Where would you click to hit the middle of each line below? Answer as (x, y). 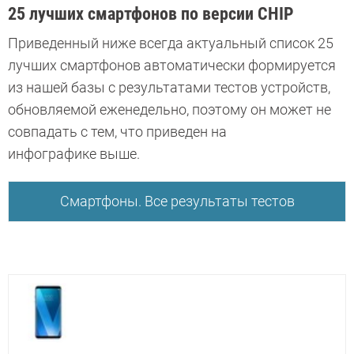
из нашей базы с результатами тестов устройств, (169, 88)
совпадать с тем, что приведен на (117, 132)
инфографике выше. (74, 154)
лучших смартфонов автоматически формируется (172, 66)
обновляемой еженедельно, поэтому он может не (169, 110)
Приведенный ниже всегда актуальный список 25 (171, 43)
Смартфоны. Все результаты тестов (177, 201)
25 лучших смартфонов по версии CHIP (151, 14)
